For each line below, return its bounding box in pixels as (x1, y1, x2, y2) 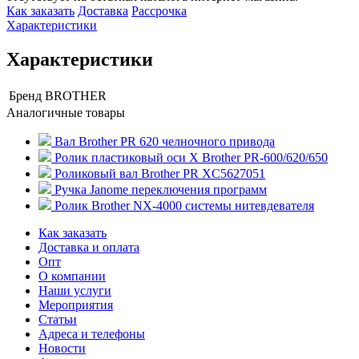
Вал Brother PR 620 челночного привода (54, 134, 275, 148)
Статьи (38, 312, 77, 326)
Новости (38, 341, 86, 355)
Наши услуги (38, 283, 111, 297)
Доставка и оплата (38, 240, 139, 254)
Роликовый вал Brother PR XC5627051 (54, 166, 265, 180)
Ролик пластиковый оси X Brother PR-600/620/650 (54, 150, 328, 164)
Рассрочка (131, 3, 187, 18)
